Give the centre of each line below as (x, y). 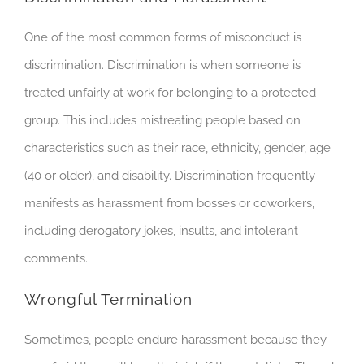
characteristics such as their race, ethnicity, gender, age (178, 148)
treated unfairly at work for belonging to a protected (170, 93)
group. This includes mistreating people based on (162, 121)
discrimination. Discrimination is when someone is (162, 65)
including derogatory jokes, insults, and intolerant (161, 231)
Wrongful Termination (108, 300)
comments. (58, 259)
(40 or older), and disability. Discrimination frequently (170, 176)
